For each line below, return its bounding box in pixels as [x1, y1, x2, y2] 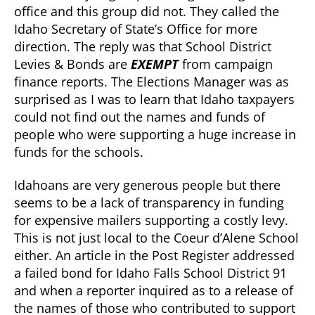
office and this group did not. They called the [14, 2, 279, 20]
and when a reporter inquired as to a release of [14, 282, 293, 300]
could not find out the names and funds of [14, 108, 265, 125]
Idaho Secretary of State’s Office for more [14, 20, 257, 37]
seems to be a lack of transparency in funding [14, 194, 284, 212]
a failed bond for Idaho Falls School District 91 [14, 264, 287, 282]
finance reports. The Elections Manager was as [14, 72, 289, 90]
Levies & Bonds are [14, 55, 131, 72]
